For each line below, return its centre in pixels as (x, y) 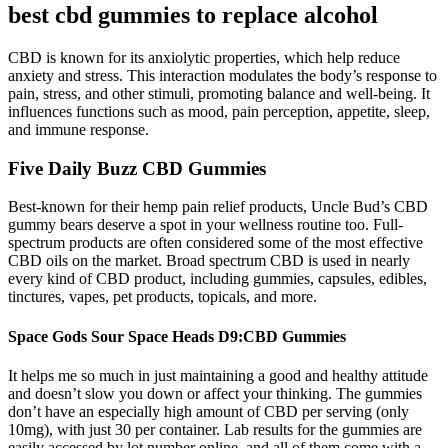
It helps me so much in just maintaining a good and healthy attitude (218, 375)
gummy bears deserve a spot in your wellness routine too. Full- (205, 225)
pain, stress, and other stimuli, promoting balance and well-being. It (219, 93)
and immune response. (78, 129)
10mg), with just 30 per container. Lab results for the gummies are (215, 429)
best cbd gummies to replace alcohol (193, 15)
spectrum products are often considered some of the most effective (215, 243)
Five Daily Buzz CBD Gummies (137, 168)
